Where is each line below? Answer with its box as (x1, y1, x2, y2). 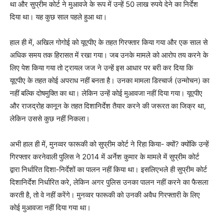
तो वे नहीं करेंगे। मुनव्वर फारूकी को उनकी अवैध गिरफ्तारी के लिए (33, 190, 200, 200)
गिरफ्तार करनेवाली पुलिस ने (10, 152, 82, 162)
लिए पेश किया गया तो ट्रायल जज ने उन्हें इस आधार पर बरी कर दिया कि (10, 63, 193, 73)
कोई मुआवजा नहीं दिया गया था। (10, 203, 91, 213)
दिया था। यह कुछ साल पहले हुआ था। (10, 12, 107, 22)
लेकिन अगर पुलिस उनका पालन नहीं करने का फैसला (73, 177, 208, 187)
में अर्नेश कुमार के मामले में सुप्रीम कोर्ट (99, 152, 199, 162)
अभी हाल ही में (10, 139, 45, 149)
